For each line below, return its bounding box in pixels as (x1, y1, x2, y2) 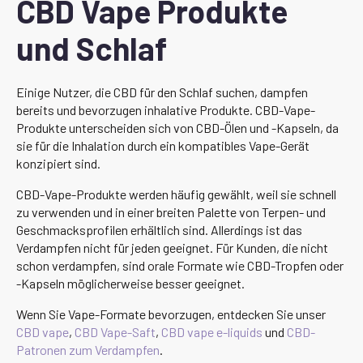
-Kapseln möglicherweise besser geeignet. (16, 275, 245, 291)
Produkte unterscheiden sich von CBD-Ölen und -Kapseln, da (16, 119, 339, 135)
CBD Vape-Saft (75, 323, 156, 340)
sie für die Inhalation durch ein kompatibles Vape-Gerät (16, 137, 310, 153)
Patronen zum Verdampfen (16, 341, 160, 357)
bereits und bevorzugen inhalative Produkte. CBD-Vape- (16, 101, 315, 117)
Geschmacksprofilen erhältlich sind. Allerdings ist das (16, 221, 302, 237)
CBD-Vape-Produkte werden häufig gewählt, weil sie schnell (16, 186, 336, 202)
